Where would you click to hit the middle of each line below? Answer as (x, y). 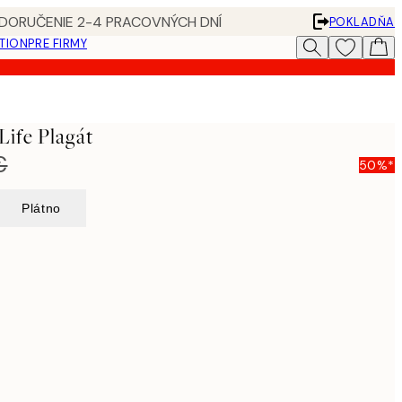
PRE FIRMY (58, 44)
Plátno (41, 208)
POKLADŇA (362, 22)
